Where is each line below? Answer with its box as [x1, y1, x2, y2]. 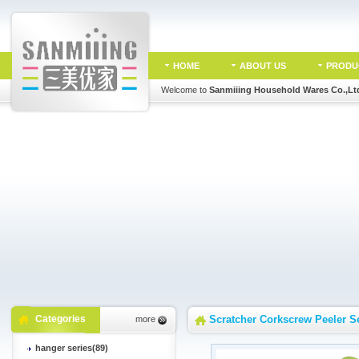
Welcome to [160, 85, 209, 95]
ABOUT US [239, 61, 286, 71]
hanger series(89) [35, 343, 108, 353]
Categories [34, 313, 86, 325]
